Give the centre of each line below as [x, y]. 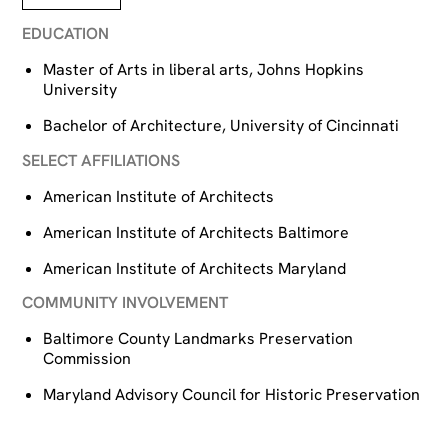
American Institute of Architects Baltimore [196, 232]
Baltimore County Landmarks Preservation [198, 338]
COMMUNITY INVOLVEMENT [125, 302]
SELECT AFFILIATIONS [101, 160]
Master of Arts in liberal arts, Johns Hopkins [204, 70]
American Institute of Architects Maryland [195, 268]
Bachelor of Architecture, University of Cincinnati [221, 126]
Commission [87, 358]
